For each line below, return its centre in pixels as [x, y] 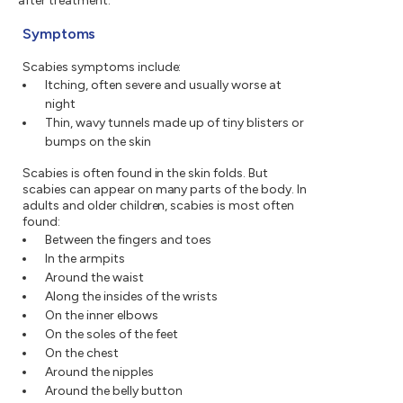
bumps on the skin [98, 142]
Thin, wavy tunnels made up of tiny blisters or [175, 123]
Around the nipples [99, 372]
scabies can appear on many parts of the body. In [165, 190]
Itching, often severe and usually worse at [163, 85]
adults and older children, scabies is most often [158, 206]
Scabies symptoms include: [102, 67]
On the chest [82, 354]
